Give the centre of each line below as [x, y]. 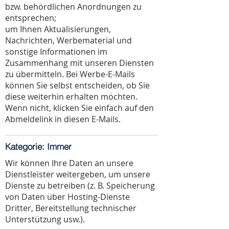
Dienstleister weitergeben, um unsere [78, 174]
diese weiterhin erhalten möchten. [71, 97]
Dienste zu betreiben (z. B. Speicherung [80, 186]
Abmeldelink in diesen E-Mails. [63, 119]
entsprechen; [31, 18]
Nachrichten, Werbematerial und [68, 40]
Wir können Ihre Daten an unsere [69, 163]
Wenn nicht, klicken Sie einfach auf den [79, 108]
